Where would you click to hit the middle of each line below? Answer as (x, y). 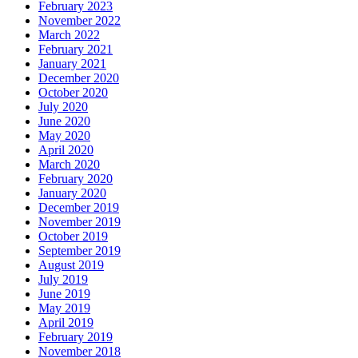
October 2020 (73, 93)
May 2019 (64, 308)
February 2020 (76, 179)
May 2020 (64, 136)
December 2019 (79, 208)
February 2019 (76, 337)
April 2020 (66, 150)
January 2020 (72, 193)
